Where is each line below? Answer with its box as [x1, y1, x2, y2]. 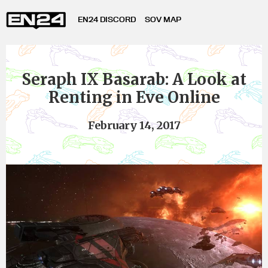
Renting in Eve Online [48, 87, 220, 107]
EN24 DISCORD [78, 14, 136, 24]
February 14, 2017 [87, 118, 181, 132]
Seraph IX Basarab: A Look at [22, 69, 246, 89]
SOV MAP [145, 14, 181, 24]
